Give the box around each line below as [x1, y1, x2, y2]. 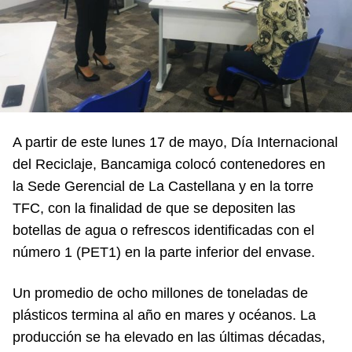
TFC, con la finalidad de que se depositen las [13, 200, 295, 216]
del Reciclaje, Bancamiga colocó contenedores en [13, 156, 325, 172]
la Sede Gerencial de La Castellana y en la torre [13, 178, 313, 194]
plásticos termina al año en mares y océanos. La [13, 306, 316, 323]
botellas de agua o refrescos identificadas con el [13, 222, 314, 238]
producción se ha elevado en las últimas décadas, [13, 328, 325, 345]
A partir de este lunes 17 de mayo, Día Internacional [13, 134, 338, 150]
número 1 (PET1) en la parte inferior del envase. [13, 244, 315, 260]
